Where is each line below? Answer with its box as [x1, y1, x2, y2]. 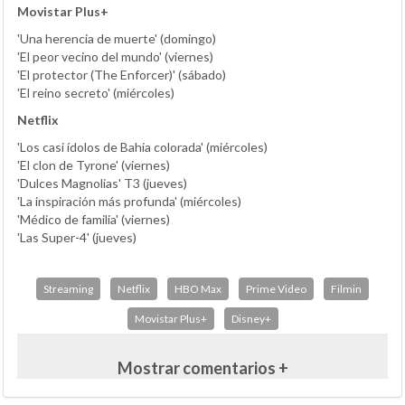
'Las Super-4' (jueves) [17, 229, 137, 245]
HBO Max [174, 281, 221, 296]
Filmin [331, 281, 362, 296]
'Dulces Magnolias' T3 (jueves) [17, 174, 187, 191]
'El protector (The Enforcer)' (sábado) [17, 66, 226, 82]
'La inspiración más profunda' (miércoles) [17, 193, 241, 209]
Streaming [43, 281, 93, 296]
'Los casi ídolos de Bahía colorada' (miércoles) [17, 138, 268, 155]
